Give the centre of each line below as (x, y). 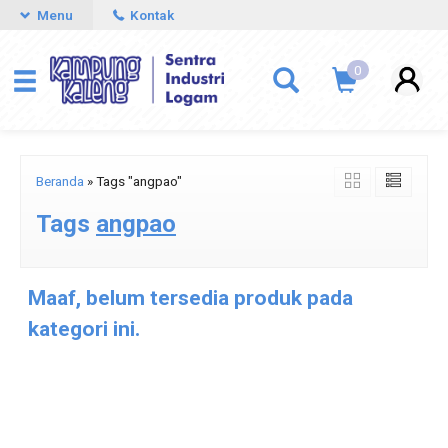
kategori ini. (84, 329)
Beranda (60, 181)
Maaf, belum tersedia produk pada (190, 298)
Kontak (150, 15)
